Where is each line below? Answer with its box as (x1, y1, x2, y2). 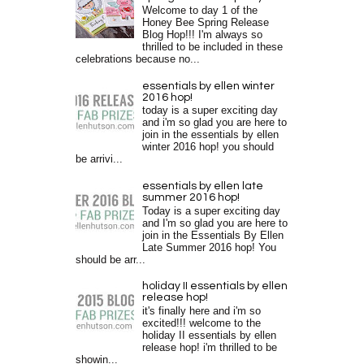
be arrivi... (76, 154, 123, 166)
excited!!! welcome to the (142, 318, 262, 330)
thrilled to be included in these (142, 41, 284, 53)
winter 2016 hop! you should (142, 141, 275, 154)
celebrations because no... (76, 53, 201, 65)
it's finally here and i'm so (142, 305, 262, 318)
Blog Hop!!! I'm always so (142, 28, 263, 41)
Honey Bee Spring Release (142, 16, 270, 28)
